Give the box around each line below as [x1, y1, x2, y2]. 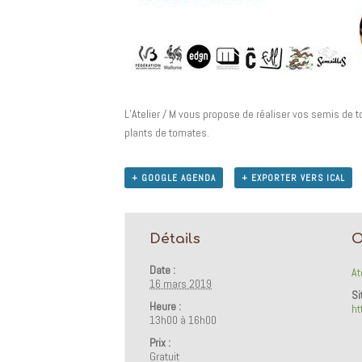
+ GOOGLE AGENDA [132, 171, 217, 183]
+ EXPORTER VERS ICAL [242, 171, 346, 183]
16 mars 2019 [149, 276, 213, 291]
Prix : [149, 335, 171, 350]
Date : [149, 262, 176, 277]
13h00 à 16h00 [149, 312, 217, 327]
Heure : [149, 298, 182, 314]
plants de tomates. [124, 124, 210, 140]
